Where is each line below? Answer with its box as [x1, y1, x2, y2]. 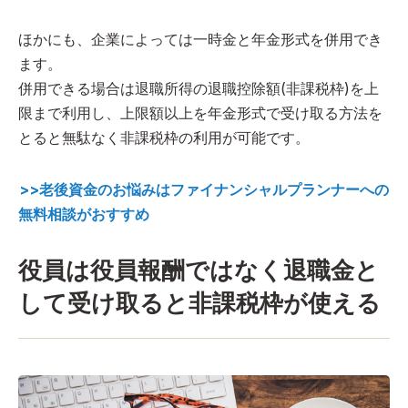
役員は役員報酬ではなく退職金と [18, 256, 379, 285]
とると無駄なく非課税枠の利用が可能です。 [18, 128, 310, 148]
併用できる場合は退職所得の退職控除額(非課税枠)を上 [18, 79, 379, 98]
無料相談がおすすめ [18, 205, 149, 224]
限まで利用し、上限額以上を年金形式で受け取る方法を [18, 104, 382, 123]
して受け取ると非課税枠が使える [18, 289, 381, 318]
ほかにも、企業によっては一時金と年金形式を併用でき [18, 30, 382, 49]
